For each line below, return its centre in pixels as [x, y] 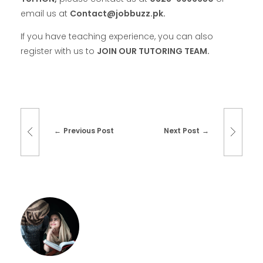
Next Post [182, 131]
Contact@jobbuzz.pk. [118, 14]
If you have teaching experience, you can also [117, 37]
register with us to [59, 51]
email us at [45, 14]
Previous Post [88, 131]
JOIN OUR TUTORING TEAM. [153, 51]
